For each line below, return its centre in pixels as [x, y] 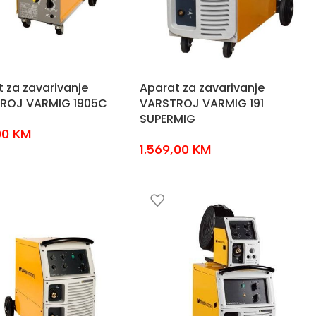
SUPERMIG [167, 119]
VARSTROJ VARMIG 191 [201, 103]
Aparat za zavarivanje [202, 88]
